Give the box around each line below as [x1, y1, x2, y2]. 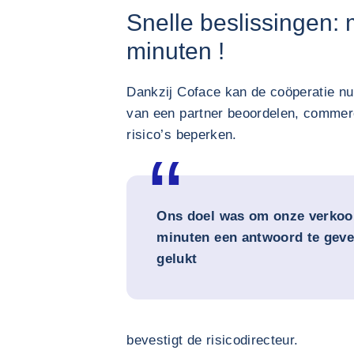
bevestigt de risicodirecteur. [126, 333, 299, 348]
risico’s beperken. [126, 127, 237, 142]
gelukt [156, 251, 198, 266]
